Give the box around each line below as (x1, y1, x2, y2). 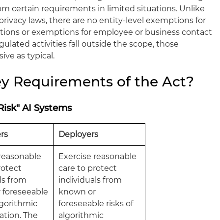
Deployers (58, 130, 99, 139)
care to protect (58, 164, 117, 173)
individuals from (58, 175, 122, 185)
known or (58, 187, 96, 196)
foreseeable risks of (58, 199, 134, 208)
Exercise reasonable (58, 152, 137, 161)
